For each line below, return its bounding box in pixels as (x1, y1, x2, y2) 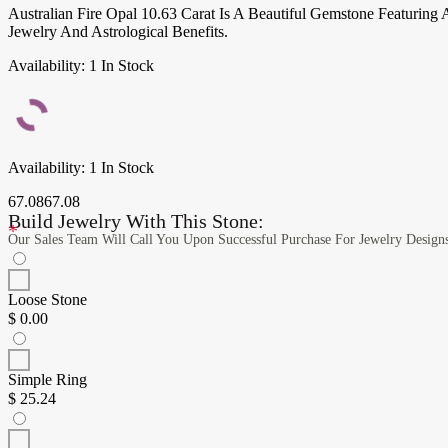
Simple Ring (8, 370, 87, 388)
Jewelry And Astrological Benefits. (8, 22, 228, 40)
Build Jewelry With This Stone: (8, 209, 264, 232)
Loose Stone (8, 290, 87, 308)
